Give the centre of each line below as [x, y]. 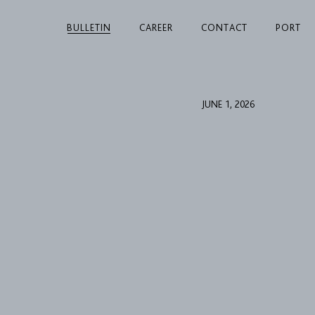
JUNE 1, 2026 [228, 104]
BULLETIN [89, 28]
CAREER [156, 28]
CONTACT [224, 28]
